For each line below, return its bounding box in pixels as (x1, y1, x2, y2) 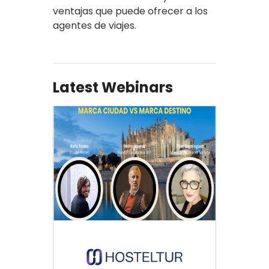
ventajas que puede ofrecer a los (53, 4, 208, 18)
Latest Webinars (53, 77, 173, 97)
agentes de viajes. (53, 18, 136, 32)
